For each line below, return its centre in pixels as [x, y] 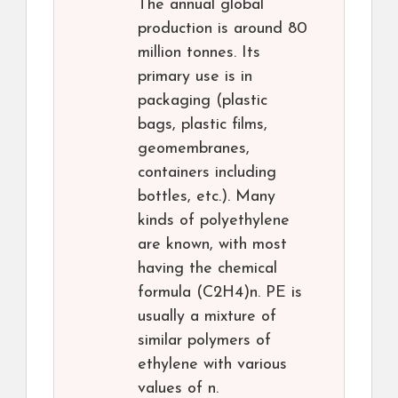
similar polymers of [204, 341]
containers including [207, 173]
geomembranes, [194, 149]
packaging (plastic [203, 101]
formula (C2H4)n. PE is [220, 293]
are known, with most [212, 245]
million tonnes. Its [199, 53]
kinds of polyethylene [214, 221]
